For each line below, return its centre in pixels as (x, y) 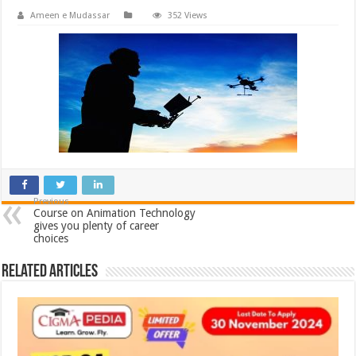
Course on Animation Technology (115, 213)
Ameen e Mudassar (70, 15)
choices (51, 238)
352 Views (188, 15)
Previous (52, 201)
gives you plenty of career (97, 225)
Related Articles (50, 272)
